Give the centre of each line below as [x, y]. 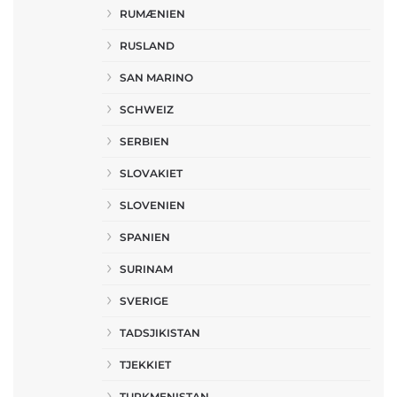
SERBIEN [144, 141]
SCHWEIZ [147, 109]
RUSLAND [147, 46]
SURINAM [146, 269]
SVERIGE [144, 301]
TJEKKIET [145, 365]
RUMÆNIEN [152, 14]
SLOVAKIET [151, 173]
